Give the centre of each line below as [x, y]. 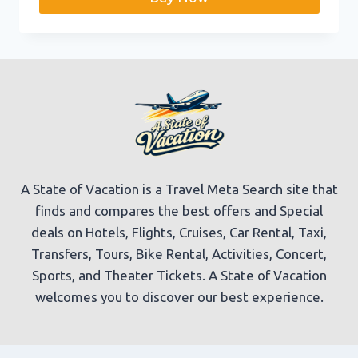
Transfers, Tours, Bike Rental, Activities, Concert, [179, 253]
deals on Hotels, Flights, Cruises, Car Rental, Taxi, [179, 232]
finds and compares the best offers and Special [179, 210]
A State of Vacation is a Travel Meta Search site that [179, 189]
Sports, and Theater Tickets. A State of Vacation [179, 275]
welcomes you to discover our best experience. [179, 296]
